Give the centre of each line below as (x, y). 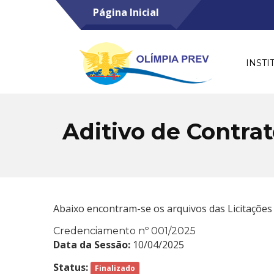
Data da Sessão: (92, 245)
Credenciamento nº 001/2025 (124, 231)
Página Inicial (126, 12)
